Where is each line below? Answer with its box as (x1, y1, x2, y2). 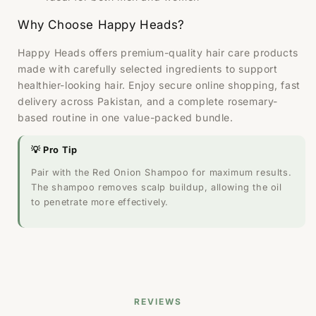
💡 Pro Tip (31, 145, 78, 156)
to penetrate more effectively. (31, 196, 169, 207)
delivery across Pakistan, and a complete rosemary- (18, 95, 279, 108)
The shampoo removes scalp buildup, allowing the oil (31, 181, 282, 193)
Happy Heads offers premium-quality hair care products (18, 47, 298, 59)
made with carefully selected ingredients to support (18, 63, 278, 75)
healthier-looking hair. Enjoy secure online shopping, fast (18, 79, 300, 92)
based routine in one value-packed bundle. (18, 111, 233, 124)
